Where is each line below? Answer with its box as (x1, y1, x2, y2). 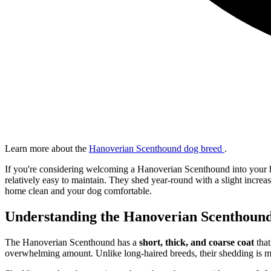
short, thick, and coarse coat (139, 237, 254, 247)
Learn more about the (5, 143, 89, 154)
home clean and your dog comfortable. (5, 185, 152, 196)
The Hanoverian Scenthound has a (5, 237, 139, 247)
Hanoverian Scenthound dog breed (89, 143, 224, 154)
